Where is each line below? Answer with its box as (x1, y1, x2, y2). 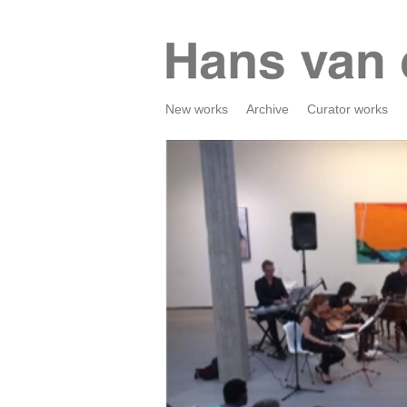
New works (165, 102, 228, 117)
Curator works (307, 102, 388, 117)
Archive (246, 102, 289, 117)
